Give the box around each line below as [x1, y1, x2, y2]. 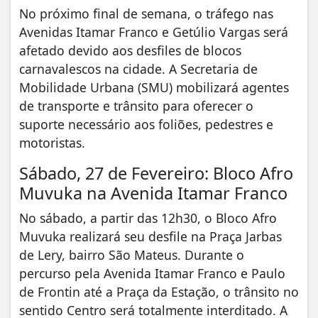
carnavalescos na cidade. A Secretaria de [19, 60, 258, 77]
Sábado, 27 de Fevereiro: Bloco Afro [19, 161, 293, 185]
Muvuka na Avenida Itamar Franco [19, 181, 287, 204]
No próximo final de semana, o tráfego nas [19, 4, 273, 22]
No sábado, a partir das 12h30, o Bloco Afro [19, 209, 277, 226]
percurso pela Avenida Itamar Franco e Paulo [19, 264, 285, 282]
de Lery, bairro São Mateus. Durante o [19, 246, 244, 263]
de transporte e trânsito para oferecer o [19, 97, 253, 114]
